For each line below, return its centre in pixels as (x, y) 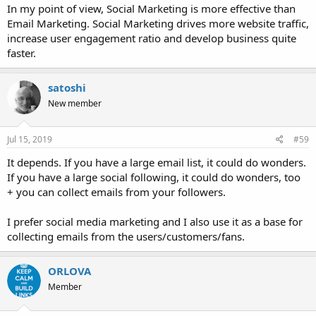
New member (75, 103)
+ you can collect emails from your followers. (116, 192)
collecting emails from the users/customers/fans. (126, 237)
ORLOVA (69, 271)
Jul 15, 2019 (30, 140)
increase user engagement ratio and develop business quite (152, 38)
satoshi (67, 87)
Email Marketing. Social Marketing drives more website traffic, (158, 23)
